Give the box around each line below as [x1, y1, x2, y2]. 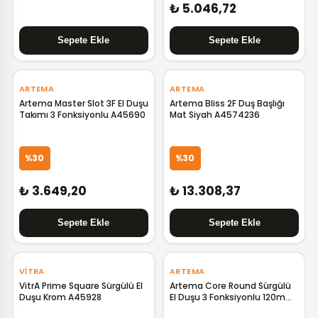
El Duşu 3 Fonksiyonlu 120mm [169, 291, 295, 303]
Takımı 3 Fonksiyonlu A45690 [18, 109, 146, 121]
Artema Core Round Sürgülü [169, 280, 291, 292]
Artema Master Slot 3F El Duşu [18, 97, 148, 109]
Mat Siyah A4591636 [169, 302, 257, 314]
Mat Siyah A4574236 [169, 109, 260, 121]
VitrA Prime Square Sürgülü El [18, 280, 143, 292]
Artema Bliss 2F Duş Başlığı [169, 97, 285, 109]
